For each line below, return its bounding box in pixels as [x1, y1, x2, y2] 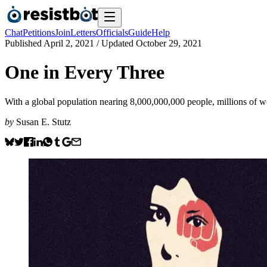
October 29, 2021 [136, 38, 202, 48]
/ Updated [94, 38, 136, 48]
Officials [96, 27, 128, 38]
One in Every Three [5, 61, 164, 83]
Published [5, 38, 44, 48]
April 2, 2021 [44, 38, 94, 48]
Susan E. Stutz [16, 116, 71, 127]
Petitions [23, 27, 55, 38]
